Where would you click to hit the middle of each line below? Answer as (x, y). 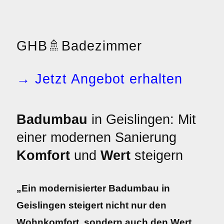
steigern (157, 155)
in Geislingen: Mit (142, 119)
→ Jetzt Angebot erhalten (99, 79)
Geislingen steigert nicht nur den (91, 205)
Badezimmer (102, 46)
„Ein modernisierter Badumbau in (93, 188)
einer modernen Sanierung (96, 137)
